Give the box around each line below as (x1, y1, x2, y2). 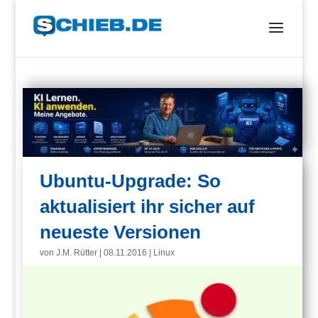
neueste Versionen (40, 221, 202, 243)
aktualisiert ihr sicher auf (40, 196, 256, 218)
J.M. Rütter (56, 248, 98, 258)
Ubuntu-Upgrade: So (40, 170, 221, 192)
